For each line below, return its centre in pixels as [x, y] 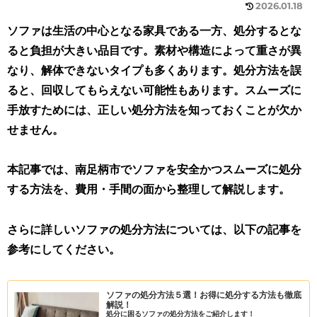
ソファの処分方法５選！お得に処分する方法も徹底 [204, 294]
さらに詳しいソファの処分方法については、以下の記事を [154, 230]
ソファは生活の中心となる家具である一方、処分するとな [154, 30]
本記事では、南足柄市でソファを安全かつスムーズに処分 [154, 170]
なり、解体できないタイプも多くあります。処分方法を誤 [154, 70]
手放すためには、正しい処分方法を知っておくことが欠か [154, 110]
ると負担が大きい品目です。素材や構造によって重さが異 [154, 50]
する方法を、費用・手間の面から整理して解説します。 [149, 190]
